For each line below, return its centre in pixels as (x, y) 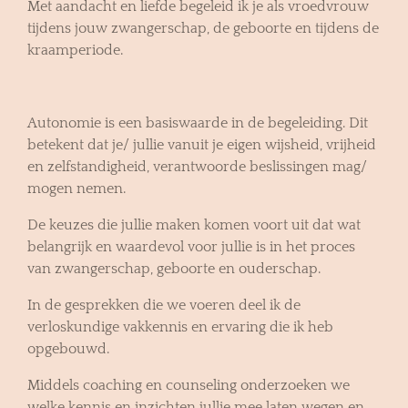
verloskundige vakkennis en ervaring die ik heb (180, 326)
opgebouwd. (68, 348)
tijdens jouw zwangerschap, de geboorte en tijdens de (203, 28)
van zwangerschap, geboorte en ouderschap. (174, 268)
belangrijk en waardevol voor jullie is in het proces (191, 246)
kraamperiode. (75, 50)
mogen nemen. (76, 188)
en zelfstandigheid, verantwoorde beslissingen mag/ (197, 166)
